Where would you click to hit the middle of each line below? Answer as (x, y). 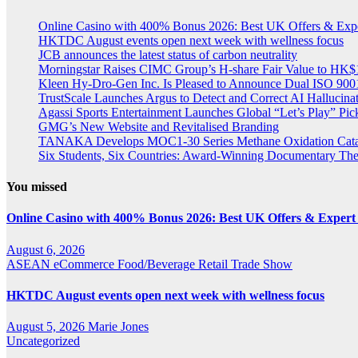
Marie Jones (118, 327)
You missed (37, 187)
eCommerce (86, 264)
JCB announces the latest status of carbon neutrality (168, 54)
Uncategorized (43, 341)
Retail (215, 264)
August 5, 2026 (47, 327)
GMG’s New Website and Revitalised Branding (159, 126)
